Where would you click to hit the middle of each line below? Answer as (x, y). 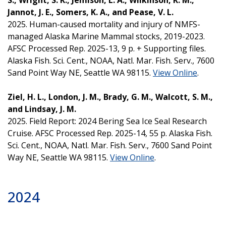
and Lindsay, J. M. (43, 109)
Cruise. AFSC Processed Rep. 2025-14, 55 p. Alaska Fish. (110, 133)
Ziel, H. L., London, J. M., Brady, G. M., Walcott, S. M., (110, 97)
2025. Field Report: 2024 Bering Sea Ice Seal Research (107, 121)
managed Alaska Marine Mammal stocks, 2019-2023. (106, 36)
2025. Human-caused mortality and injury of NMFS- (104, 24)
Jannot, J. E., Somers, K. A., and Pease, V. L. (91, 12)
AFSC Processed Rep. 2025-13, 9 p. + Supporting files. (107, 48)
